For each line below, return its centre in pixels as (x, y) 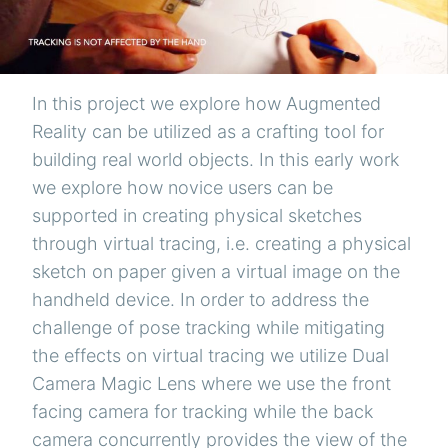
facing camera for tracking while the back (202, 412)
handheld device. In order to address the (200, 300)
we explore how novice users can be (182, 188)
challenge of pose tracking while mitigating (208, 328)
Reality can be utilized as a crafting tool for (208, 132)
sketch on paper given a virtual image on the (216, 272)
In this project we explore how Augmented (206, 104)
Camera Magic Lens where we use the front (211, 384)
